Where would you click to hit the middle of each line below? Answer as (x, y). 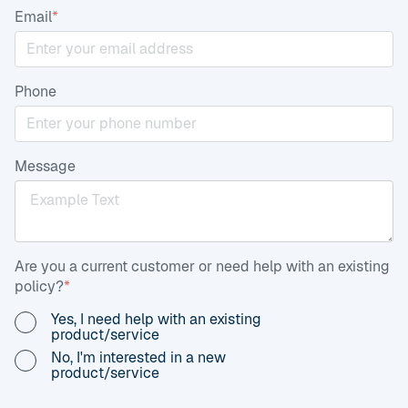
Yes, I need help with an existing (156, 319)
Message (45, 166)
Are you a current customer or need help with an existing (202, 266)
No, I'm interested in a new (138, 357)
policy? (39, 286)
